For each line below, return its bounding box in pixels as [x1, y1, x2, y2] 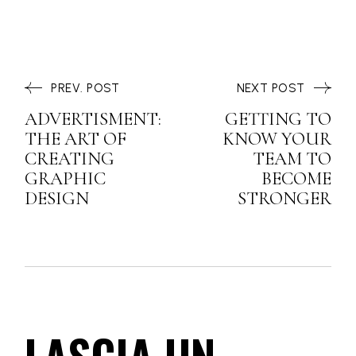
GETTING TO [224, 108, 331, 131]
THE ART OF [25, 128, 127, 151]
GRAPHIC [25, 168, 106, 191]
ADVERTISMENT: [25, 108, 162, 131]
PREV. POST [51, 81, 120, 96]
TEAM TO [252, 148, 331, 171]
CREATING [25, 148, 115, 171]
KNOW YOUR [222, 128, 331, 151]
